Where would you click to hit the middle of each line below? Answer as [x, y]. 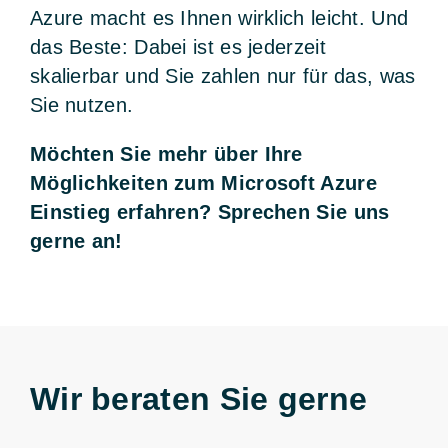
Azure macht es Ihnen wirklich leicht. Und [219, 17]
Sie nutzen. [81, 104]
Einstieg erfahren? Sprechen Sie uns [209, 211]
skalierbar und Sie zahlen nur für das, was [222, 75]
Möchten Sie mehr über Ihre [166, 153]
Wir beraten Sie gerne [198, 398]
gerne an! [76, 240]
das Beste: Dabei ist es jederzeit [177, 46]
